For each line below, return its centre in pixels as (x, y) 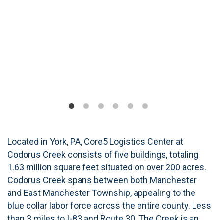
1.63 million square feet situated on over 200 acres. (107, 167)
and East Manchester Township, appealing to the (101, 193)
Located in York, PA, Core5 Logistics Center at (95, 142)
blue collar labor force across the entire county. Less (109, 206)
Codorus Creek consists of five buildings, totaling (103, 155)
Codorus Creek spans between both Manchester (102, 180)
